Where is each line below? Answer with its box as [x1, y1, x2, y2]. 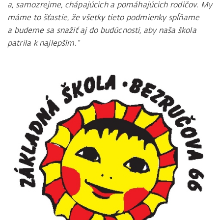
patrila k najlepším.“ [7, 38, 79, 48]
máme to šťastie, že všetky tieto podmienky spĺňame [7, 12, 199, 23]
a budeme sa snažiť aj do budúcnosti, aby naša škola [7, 25, 196, 35]
